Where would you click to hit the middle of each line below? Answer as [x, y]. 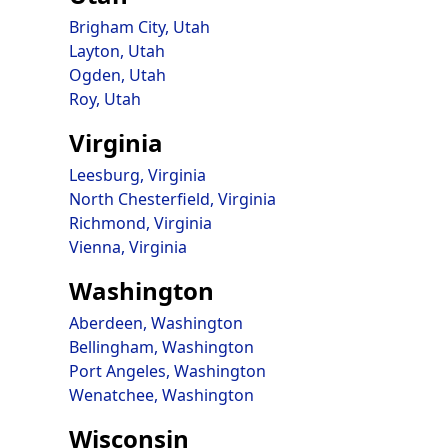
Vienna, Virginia [127, 247]
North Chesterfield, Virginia [172, 199]
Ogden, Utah [117, 75]
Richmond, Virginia [140, 223]
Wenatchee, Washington [161, 395]
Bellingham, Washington [161, 347]
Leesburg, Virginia [137, 175]
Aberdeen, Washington [155, 323]
